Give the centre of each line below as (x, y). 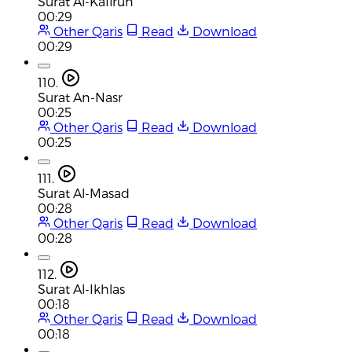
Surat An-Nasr (80, 97)
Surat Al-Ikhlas (81, 288)
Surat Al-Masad (84, 192)
